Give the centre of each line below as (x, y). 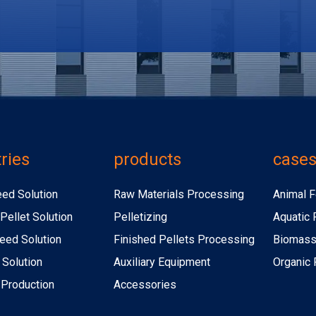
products (147, 160)
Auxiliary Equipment (162, 262)
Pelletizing (140, 217)
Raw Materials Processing (178, 195)
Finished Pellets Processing (184, 240)
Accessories (145, 285)
